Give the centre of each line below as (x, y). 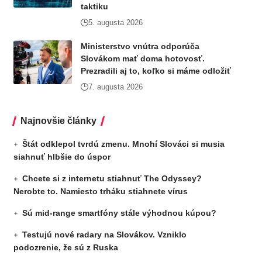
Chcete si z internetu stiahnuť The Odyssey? (112, 178)
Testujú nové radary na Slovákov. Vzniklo (104, 235)
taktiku (94, 6)
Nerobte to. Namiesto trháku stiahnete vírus (100, 191)
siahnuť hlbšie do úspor (62, 157)
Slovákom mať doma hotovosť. (142, 58)
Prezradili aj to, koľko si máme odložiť (156, 71)
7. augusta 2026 (115, 87)
